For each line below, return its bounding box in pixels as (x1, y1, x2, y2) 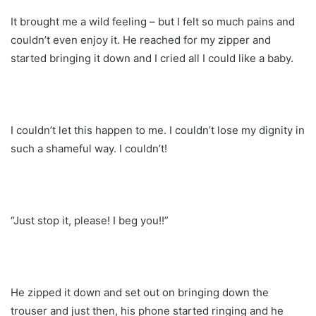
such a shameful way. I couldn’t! (11, 141, 167, 155)
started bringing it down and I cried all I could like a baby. (11, 51, 293, 65)
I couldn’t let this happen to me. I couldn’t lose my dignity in (11, 123, 305, 137)
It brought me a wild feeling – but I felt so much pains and (11, 14, 295, 28)
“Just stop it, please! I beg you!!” (11, 213, 169, 227)
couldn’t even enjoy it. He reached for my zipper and (11, 32, 271, 47)
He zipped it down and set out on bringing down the (11, 285, 269, 299)
